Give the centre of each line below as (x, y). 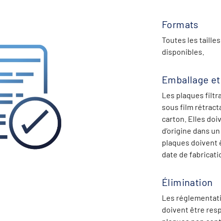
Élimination (187, 182)
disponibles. (183, 52)
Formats (180, 24)
